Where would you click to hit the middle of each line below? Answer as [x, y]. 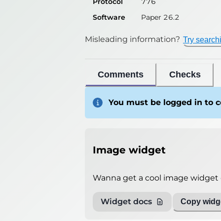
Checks [185, 75]
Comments [121, 75]
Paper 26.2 [160, 17]
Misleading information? [132, 39]
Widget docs [126, 202]
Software [109, 17]
